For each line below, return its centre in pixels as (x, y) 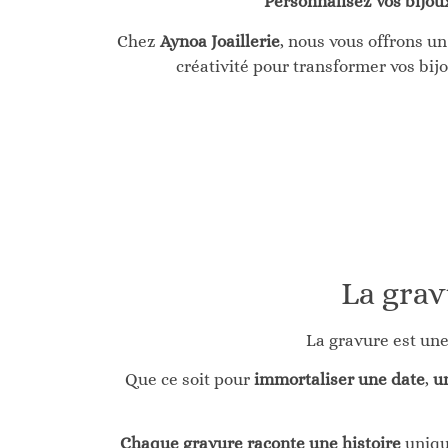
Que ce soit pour (189, 379)
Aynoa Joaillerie (219, 41)
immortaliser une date (339, 379)
